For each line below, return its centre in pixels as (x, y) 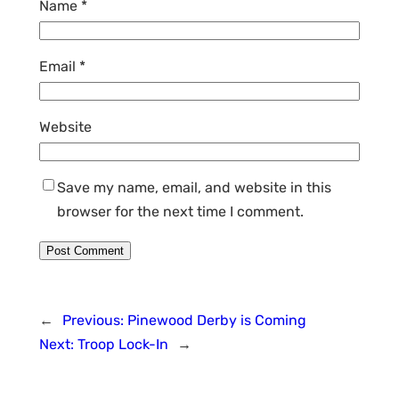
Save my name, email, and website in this (194, 187)
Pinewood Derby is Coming (217, 320)
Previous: (93, 320)
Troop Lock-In (123, 344)
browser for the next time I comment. (180, 211)
